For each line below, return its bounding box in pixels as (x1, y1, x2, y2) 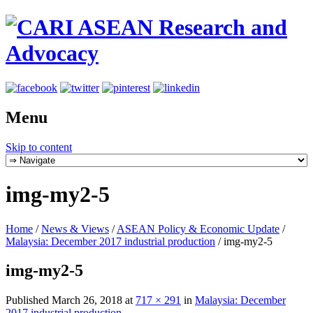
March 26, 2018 (52, 294, 122, 307)
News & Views (41, 222, 109, 235)
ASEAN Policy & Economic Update (117, 222, 279, 235)
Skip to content (6, 140, 72, 153)
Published (6, 294, 52, 307)
